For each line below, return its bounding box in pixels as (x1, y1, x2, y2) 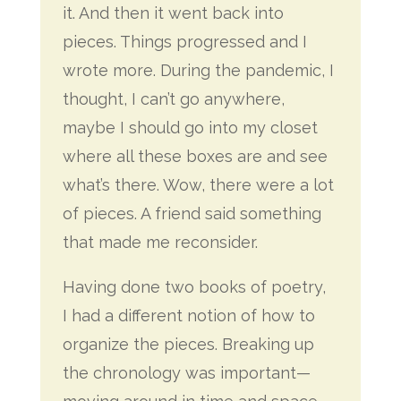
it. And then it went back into (62, 4, 284, 22)
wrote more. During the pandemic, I (62, 61, 334, 80)
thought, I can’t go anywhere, (62, 90, 285, 108)
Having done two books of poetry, (62, 277, 326, 296)
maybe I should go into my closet (62, 118, 318, 137)
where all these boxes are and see (62, 147, 328, 166)
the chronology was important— (62, 363, 311, 382)
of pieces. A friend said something (62, 204, 321, 223)
